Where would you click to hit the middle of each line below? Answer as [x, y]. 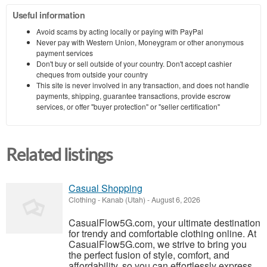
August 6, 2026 [175, 200]
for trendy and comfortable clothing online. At [162, 234]
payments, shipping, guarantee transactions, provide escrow [133, 95]
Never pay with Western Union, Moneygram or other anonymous [140, 42]
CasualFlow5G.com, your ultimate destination [164, 223]
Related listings [60, 155]
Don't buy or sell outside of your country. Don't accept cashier [134, 63]
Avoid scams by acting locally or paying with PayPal [120, 31]
